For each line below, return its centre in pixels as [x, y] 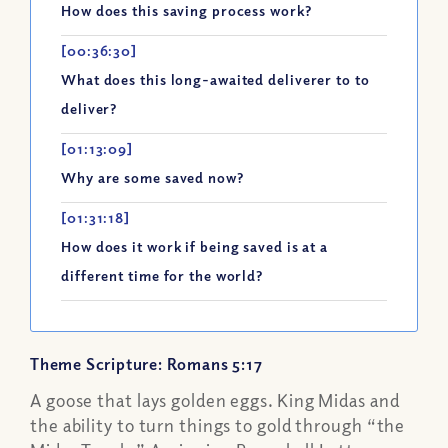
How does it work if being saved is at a [195, 246]
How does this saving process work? [186, 10]
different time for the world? [162, 275]
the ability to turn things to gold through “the [218, 425]
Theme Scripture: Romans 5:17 [146, 364]
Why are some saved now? [152, 177]
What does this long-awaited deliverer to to [215, 79]
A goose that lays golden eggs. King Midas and [215, 400]
